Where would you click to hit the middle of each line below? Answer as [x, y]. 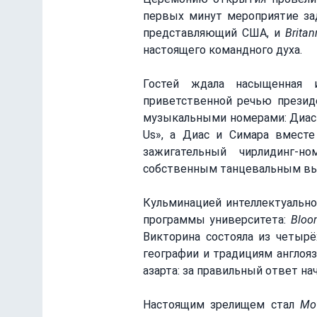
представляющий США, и [214, 33]
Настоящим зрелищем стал [222, 305]
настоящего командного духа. [223, 50]
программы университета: [217, 220]
